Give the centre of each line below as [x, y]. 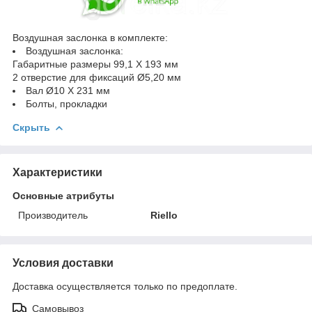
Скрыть [31, 128]
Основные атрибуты [63, 196]
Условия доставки [63, 263]
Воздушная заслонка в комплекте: [90, 38]
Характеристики [57, 173]
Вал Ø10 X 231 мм [68, 91]
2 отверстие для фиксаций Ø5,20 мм [97, 78]
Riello [164, 216]
